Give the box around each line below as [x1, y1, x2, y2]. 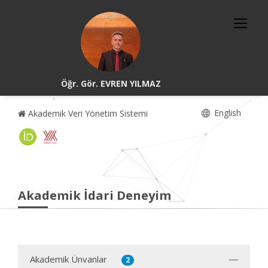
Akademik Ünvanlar [30, 253, 107, 265]
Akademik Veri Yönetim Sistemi [26, 108, 148, 119]
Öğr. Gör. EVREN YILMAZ [60, 78, 161, 89]
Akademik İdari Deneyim [18, 187, 171, 203]
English [212, 107, 241, 118]
